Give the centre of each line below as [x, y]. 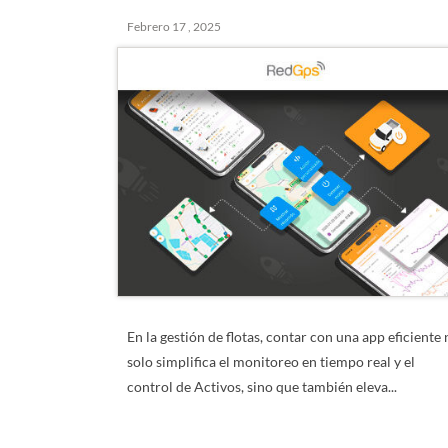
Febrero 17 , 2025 [174, 26]
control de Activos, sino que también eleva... [262, 386]
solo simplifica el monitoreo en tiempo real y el [271, 361]
